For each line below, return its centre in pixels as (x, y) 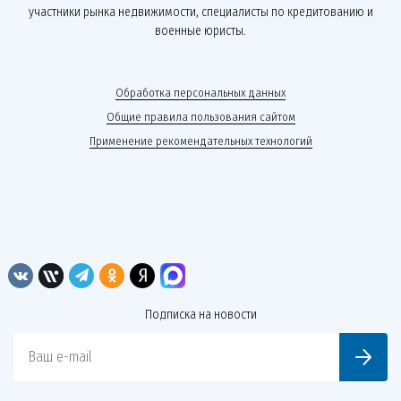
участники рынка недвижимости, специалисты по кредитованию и (200, 12)
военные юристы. (200, 31)
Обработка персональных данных (200, 93)
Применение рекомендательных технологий (200, 141)
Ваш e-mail (60, 357)
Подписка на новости (200, 315)
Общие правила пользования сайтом (200, 117)
